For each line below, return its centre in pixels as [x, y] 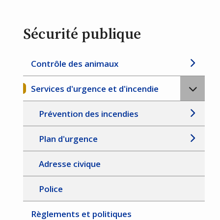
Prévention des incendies [89, 114]
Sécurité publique [82, 34]
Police [51, 189]
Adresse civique [70, 164]
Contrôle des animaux [75, 64]
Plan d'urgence [69, 139]
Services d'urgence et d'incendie [95, 89]
